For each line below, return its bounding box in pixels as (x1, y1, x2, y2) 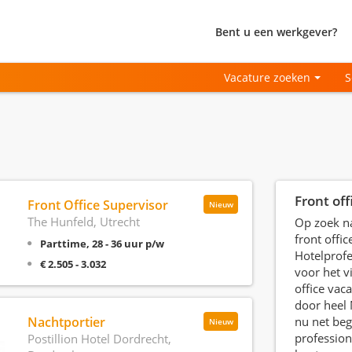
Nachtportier (27, 313, 105, 331)
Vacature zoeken (224, 70, 311, 85)
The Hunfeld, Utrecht (27, 214, 140, 229)
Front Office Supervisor (27, 196, 168, 214)
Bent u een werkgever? (215, 24, 337, 39)
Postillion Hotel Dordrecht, (27, 331, 171, 346)
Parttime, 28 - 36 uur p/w (39, 236, 164, 251)
